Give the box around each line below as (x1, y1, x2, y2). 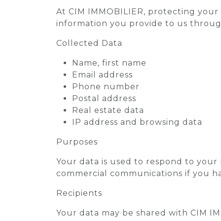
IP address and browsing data (72, 117, 202, 127)
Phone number (72, 82, 140, 91)
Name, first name (72, 58, 147, 68)
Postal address (72, 94, 136, 103)
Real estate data (72, 106, 144, 115)
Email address (72, 70, 133, 79)
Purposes (56, 137, 98, 147)
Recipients (56, 188, 102, 198)
